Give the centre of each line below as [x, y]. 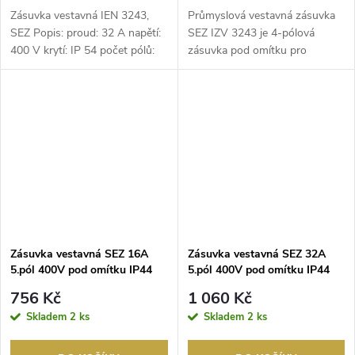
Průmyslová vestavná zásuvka [261, 16]
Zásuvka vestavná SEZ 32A [256, 254]
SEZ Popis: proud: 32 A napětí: [86, 33]
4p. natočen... [43, 68]
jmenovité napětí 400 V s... [252, 68]
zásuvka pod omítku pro [247, 51]
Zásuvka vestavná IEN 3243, [80, 16]
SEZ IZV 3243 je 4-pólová [251, 33]
